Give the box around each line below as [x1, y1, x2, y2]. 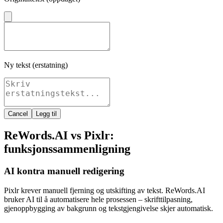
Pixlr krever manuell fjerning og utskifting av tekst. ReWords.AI [4, 186, 205, 195]
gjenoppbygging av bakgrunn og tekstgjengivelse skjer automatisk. [4, 204, 213, 213]
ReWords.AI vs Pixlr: [4, 129, 114, 142]
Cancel [8, 110, 28, 118]
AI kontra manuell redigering [4, 166, 124, 177]
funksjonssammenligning [4, 142, 130, 156]
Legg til [36, 110, 57, 118]
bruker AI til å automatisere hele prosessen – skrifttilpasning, [4, 195, 193, 204]
